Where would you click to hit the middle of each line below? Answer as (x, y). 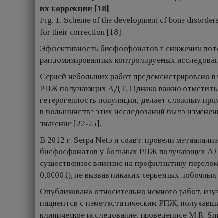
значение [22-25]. (71, 124)
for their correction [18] (81, 32)
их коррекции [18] (74, 9)
